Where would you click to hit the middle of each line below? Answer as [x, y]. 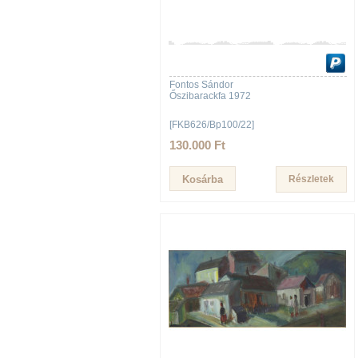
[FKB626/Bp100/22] [212, 125]
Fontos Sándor [201, 85]
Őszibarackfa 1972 [210, 96]
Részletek [311, 179]
